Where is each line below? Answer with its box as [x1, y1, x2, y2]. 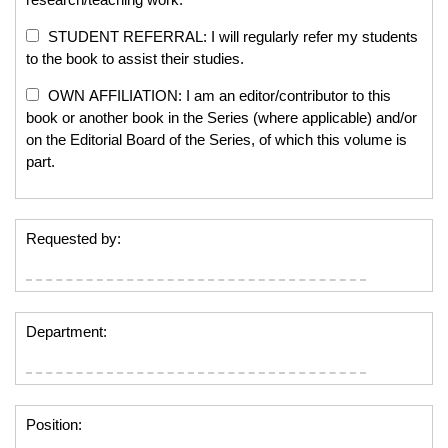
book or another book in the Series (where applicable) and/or [26, 108, 417, 126]
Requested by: [26, 229, 121, 247]
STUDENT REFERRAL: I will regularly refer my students [44, 27, 418, 45]
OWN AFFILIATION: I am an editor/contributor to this [44, 86, 391, 104]
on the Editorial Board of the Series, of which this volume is [26, 130, 407, 148]
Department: [26, 322, 107, 340]
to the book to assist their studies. [26, 49, 244, 67]
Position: [26, 415, 82, 433]
